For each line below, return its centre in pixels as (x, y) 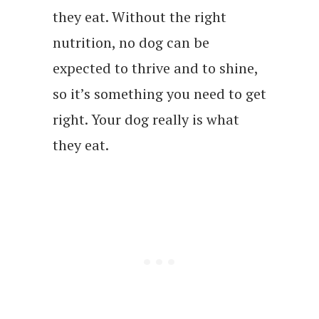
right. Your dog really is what (146, 119)
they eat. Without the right (140, 16)
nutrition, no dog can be (131, 42)
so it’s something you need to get (159, 93)
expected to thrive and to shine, (155, 68)
